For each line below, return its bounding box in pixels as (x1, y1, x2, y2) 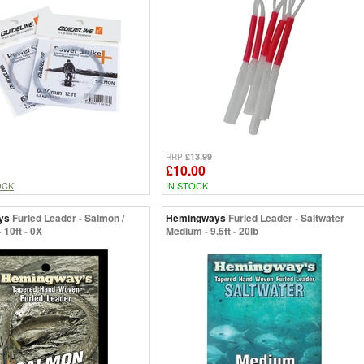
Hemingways (166, 210, 226, 225)
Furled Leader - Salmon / (12, 210, 124, 225)
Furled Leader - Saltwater (228, 210, 344, 225)
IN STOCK (166, 178, 208, 192)
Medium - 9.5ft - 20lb (166, 223, 258, 238)
